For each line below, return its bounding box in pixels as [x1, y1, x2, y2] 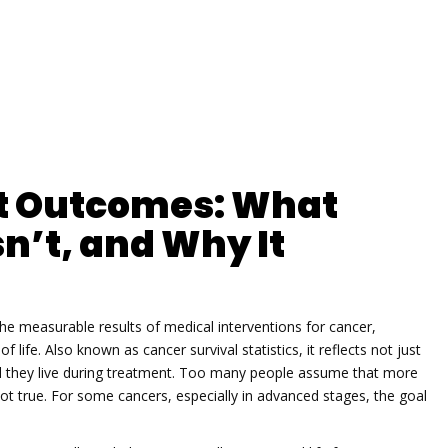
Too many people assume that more [175, 362, 418, 382]
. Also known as [38, 339, 143, 359]
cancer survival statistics [143, 339, 299, 359]
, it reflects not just [299, 339, 421, 359]
